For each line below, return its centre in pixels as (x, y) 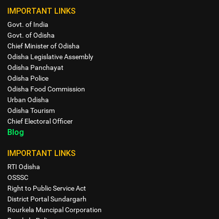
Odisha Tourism (31, 111)
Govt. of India (28, 25)
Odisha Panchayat (35, 68)
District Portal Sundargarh (47, 199)
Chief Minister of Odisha (44, 46)
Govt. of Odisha (31, 35)
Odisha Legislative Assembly (50, 57)
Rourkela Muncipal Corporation (55, 210)
